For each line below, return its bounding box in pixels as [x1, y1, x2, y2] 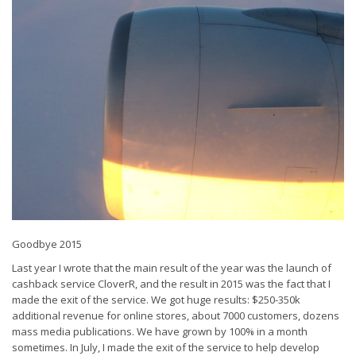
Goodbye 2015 [12, 237, 82, 251]
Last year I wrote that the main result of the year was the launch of [12, 261, 331, 275]
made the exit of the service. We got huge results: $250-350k [12, 292, 300, 307]
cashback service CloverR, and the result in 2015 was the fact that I [12, 277, 331, 291]
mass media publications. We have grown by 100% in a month [12, 324, 308, 339]
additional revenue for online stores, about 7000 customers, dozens [12, 308, 339, 323]
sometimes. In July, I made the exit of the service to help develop [12, 340, 319, 354]
